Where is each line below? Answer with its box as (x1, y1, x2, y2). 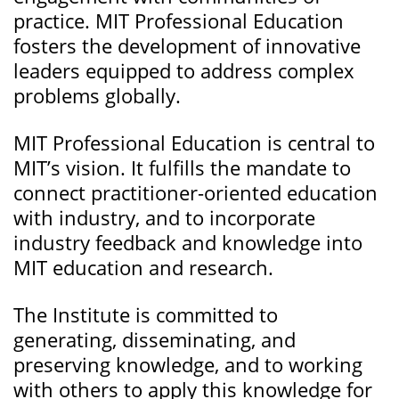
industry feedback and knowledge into (13, 229, 362, 256)
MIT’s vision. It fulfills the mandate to (13, 154, 351, 182)
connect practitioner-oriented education (13, 179, 378, 207)
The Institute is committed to (13, 301, 278, 329)
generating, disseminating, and (13, 326, 296, 354)
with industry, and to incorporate (13, 204, 315, 232)
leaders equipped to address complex (13, 57, 354, 85)
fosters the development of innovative (13, 32, 361, 60)
